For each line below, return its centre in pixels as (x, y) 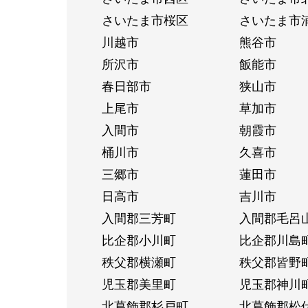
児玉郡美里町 (139, 284)
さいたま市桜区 (145, 20)
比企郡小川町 (139, 240)
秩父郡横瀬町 (139, 262)
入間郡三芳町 (139, 218)
